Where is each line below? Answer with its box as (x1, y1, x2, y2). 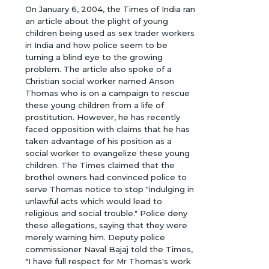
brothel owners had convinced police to (25, 172, 187, 183)
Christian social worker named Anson (25, 76, 175, 86)
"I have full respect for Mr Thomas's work (25, 256, 192, 267)
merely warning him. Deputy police (25, 232, 166, 243)
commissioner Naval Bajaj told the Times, (25, 244, 193, 255)
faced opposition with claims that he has (25, 124, 190, 134)
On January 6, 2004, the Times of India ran (25, 4, 196, 14)
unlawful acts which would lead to (25, 196, 163, 207)
